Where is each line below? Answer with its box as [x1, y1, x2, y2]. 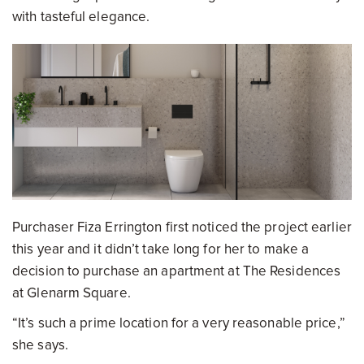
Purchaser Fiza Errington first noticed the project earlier [12, 218, 352, 236]
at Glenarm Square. [12, 284, 131, 301]
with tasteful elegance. [12, 8, 150, 26]
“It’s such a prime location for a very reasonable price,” [12, 314, 345, 331]
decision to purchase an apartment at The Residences [12, 262, 341, 279]
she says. [12, 336, 68, 353]
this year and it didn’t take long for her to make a [12, 240, 310, 258]
